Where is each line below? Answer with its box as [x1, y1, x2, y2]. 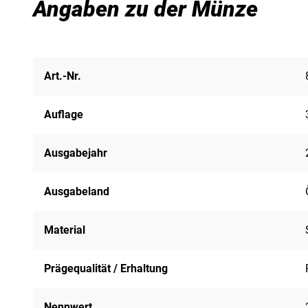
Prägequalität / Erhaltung [44, 261, 168, 275]
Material [44, 223, 85, 236]
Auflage [44, 107, 83, 121]
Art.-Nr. [44, 69, 81, 82]
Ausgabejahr [44, 146, 107, 159]
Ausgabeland [44, 184, 109, 198]
